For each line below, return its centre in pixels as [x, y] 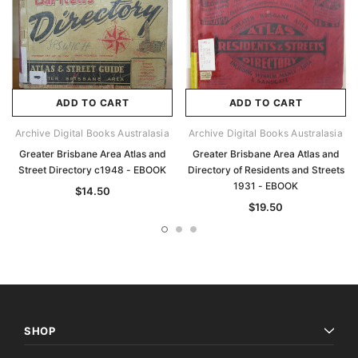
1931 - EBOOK [266, 186]
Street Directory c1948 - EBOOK [92, 170]
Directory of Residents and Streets [266, 170]
